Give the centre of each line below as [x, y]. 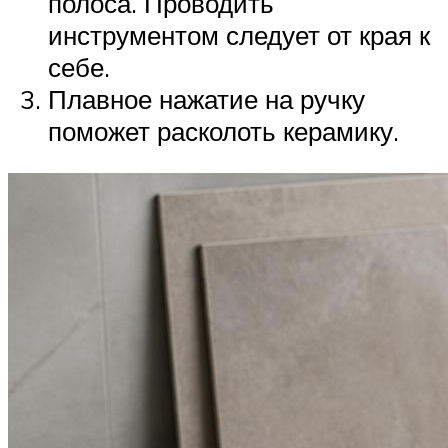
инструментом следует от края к [239, 35]
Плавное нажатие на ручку [206, 99]
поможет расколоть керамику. [223, 131]
